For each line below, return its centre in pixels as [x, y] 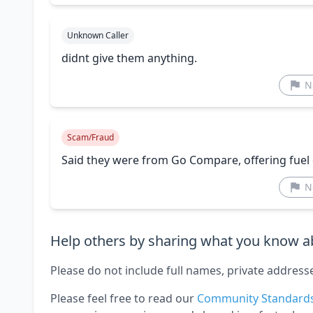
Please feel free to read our [124, 299]
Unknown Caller [98, 36]
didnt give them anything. [129, 58]
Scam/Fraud [90, 138]
